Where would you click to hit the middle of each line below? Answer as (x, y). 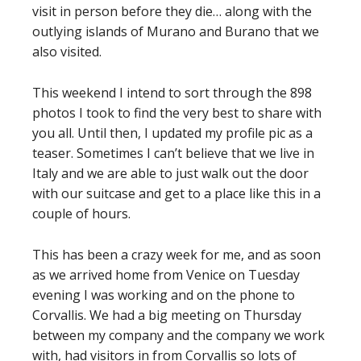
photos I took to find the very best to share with (177, 113)
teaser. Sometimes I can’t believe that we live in (173, 153)
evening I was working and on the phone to (164, 295)
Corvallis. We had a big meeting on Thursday (167, 315)
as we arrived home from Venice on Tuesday (166, 275)
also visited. (67, 52)
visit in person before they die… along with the (172, 11)
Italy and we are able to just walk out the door (170, 173)
